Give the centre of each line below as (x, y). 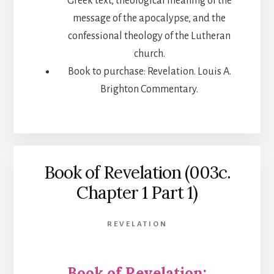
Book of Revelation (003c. (137, 172)
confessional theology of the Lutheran (149, 36)
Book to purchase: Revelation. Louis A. (149, 72)
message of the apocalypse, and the (149, 19)
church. (149, 54)
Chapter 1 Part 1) (137, 192)
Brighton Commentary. (149, 90)
